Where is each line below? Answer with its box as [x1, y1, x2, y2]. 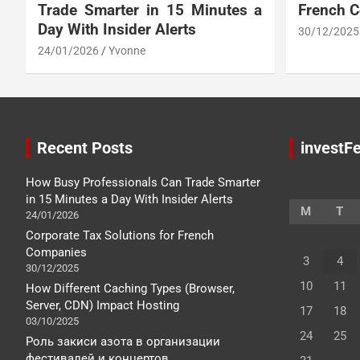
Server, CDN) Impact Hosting [26, 297, 179, 313]
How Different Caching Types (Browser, [26, 280, 235, 296]
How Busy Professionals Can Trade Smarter [26, 174, 260, 190]
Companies [26, 244, 87, 260]
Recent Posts [37, 137, 133, 157]
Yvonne [108, 43, 145, 57]
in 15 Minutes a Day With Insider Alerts [26, 191, 233, 207]
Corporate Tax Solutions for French [26, 227, 214, 243]
